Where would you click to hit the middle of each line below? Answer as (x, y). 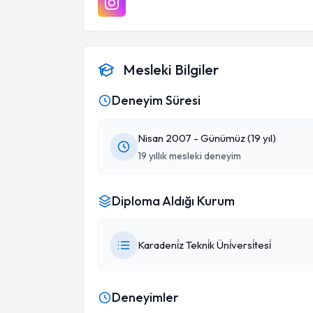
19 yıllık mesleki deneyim (189, 156)
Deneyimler (145, 297)
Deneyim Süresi (156, 100)
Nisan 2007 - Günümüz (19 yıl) (207, 138)
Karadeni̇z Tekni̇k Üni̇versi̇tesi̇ (204, 245)
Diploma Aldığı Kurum (173, 201)
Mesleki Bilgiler (171, 70)
